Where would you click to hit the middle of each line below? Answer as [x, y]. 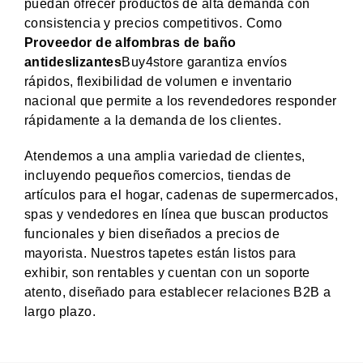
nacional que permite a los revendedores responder [181, 100]
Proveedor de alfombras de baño [130, 42]
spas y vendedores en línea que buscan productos [177, 214]
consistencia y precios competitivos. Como [154, 23]
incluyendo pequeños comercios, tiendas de [158, 175]
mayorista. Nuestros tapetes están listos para [160, 253]
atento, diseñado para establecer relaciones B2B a [178, 292]
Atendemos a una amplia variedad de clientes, [165, 156]
